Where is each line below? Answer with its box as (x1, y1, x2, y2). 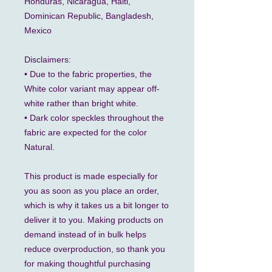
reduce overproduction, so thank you (24, 244, 165, 254)
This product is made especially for (24, 171, 158, 181)
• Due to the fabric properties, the (24, 69, 152, 79)
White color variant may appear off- (24, 84, 160, 93)
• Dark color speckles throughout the (24, 113, 164, 123)
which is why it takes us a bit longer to (24, 200, 169, 210)
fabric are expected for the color (24, 127, 147, 137)
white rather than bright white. (24, 98, 138, 108)
